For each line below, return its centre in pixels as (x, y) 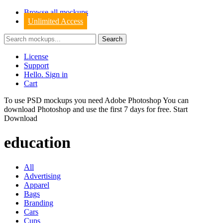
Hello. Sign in (46, 74)
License (36, 56)
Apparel (37, 185)
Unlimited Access (56, 21)
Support (36, 65)
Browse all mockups (56, 12)
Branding (39, 203)
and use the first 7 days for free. (122, 109)
